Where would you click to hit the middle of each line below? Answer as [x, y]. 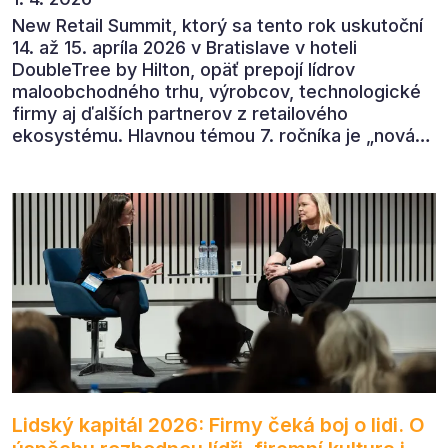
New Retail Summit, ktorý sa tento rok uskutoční [217, 25]
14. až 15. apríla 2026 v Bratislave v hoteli [184, 47]
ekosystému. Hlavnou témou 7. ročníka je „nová [213, 135]
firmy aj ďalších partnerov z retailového [180, 113]
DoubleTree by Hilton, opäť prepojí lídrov [183, 69]
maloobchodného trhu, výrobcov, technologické [216, 91]
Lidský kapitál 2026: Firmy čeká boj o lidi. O [218, 424]
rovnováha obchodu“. [102, 157]
